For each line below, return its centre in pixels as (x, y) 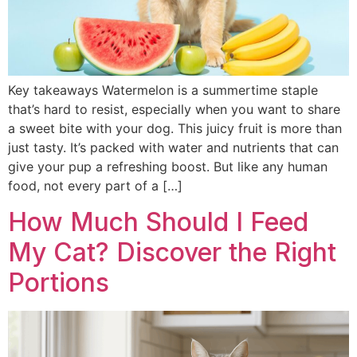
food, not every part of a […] (95, 186)
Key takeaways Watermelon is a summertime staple (163, 90)
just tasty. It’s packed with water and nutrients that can (173, 148)
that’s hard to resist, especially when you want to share (174, 110)
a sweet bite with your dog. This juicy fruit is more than (175, 129)
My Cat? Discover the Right (172, 252)
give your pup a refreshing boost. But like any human (168, 167)
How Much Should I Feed (158, 222)
